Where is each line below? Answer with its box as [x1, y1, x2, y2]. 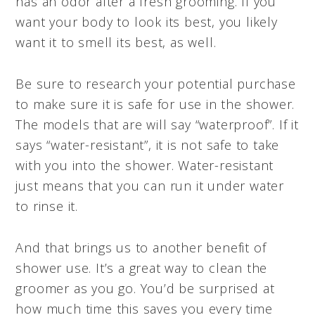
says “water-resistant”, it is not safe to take [15, 136, 280, 153]
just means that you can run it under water [15, 176, 284, 194]
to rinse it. [15, 197, 78, 214]
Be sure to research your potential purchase [15, 75, 296, 92]
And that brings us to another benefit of [15, 238, 266, 256]
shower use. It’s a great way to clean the [15, 259, 268, 276]
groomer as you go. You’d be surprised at [15, 279, 275, 297]
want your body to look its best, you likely [15, 13, 278, 30]
